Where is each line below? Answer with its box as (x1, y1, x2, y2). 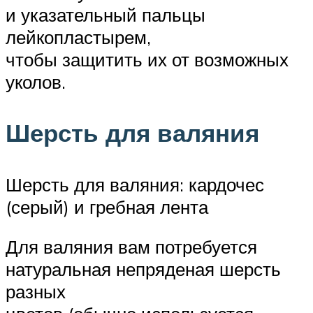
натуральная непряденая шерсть (6, 258, 281, 281)
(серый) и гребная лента (6, 195, 208, 218)
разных (6, 280, 66, 303)
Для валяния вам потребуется (6, 235, 257, 259)
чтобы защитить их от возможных (6, 48, 289, 71)
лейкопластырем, (6, 26, 151, 49)
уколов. (6, 71, 66, 94)
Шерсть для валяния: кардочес (6, 173, 264, 196)
